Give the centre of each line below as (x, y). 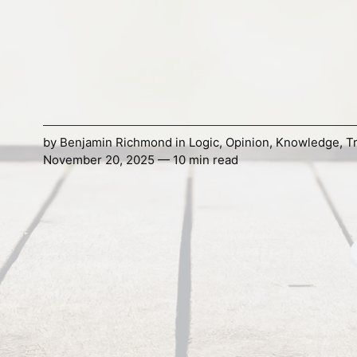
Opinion (247, 143)
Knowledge (307, 143)
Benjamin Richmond (116, 143)
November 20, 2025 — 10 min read (140, 160)
